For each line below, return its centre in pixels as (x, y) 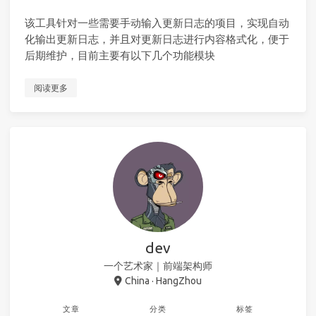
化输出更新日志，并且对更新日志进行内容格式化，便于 (157, 39)
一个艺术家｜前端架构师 (158, 266)
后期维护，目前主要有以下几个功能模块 (120, 55)
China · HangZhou (163, 280)
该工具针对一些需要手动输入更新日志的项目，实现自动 (157, 23)
